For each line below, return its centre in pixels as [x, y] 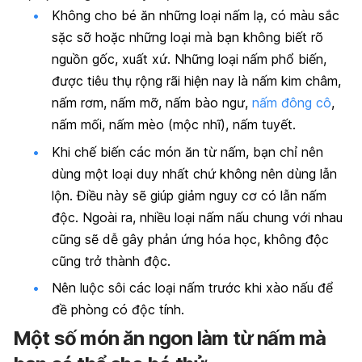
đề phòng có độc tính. [118, 309]
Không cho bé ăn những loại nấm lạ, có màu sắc [196, 16]
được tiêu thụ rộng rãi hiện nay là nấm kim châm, [196, 81]
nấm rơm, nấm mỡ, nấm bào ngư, [152, 103]
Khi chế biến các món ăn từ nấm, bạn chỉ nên [187, 152]
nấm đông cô [292, 103]
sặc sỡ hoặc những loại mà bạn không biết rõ [187, 38]
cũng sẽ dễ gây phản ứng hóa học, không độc [190, 239]
